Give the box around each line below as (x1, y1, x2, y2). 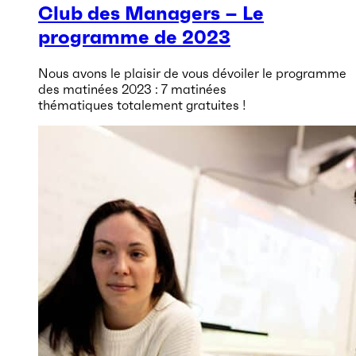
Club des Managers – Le (38, 2, 264, 26)
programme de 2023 (38, 25, 230, 50)
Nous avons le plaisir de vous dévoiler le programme (38, 65, 346, 82)
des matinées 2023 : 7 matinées (38, 81, 226, 98)
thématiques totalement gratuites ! (38, 97, 246, 114)
